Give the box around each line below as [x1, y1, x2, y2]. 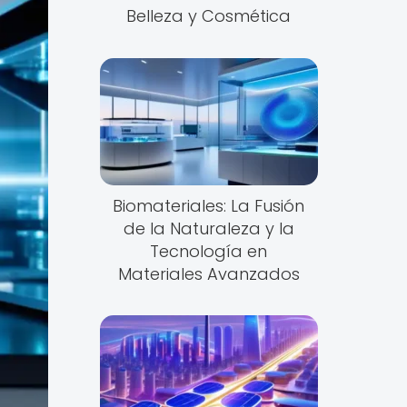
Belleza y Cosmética [126, 5, 292, 27]
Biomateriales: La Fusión [113, 194, 305, 217]
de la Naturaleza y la [123, 216, 294, 240]
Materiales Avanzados [117, 262, 300, 285]
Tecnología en [150, 239, 268, 263]
